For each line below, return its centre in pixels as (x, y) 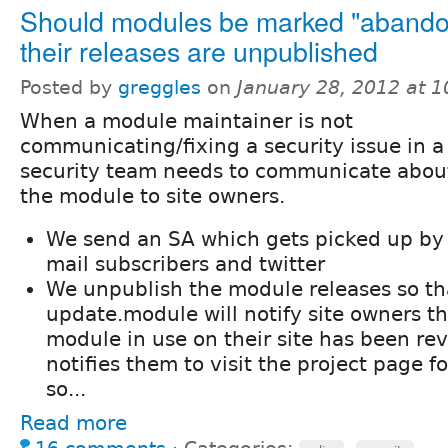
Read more (73, 422)
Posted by (69, 87)
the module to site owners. (152, 195)
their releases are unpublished (199, 50)
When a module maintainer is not (186, 120)
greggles (159, 87)
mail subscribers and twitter (185, 263)
